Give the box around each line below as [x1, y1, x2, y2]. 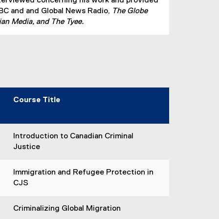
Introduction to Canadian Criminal [13, 132, 133, 140]
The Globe [111, 7, 148, 15]
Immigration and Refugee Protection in [13, 169, 153, 176]
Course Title [13, 96, 60, 104]
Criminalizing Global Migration [13, 205, 121, 213]
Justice [13, 143, 40, 151]
